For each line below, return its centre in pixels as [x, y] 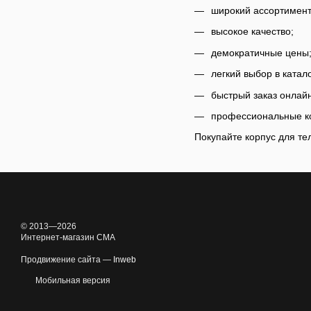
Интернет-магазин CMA [68, 238]
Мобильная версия [72, 281]
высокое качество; [252, 32]
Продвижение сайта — [67, 260]
